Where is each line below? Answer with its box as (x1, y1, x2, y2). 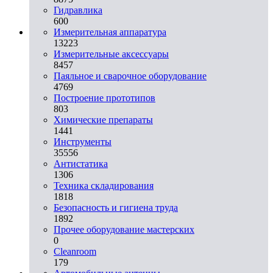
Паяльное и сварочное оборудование (54, 70, 207, 81)
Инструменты (54, 136, 112, 147)
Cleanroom (54, 246, 96, 257)
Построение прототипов (54, 92, 155, 103)
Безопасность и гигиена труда (54, 202, 178, 213)
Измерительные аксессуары (54, 48, 169, 59)
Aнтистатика (54, 158, 108, 169)
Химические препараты (54, 114, 153, 125)
